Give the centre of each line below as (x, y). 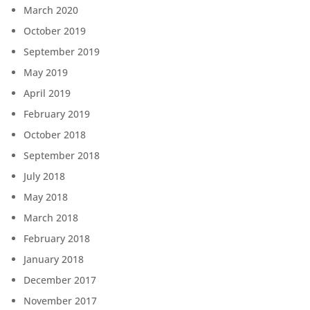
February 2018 (57, 239)
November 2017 (60, 301)
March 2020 (51, 10)
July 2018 (44, 176)
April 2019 (47, 93)
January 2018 (54, 259)
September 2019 (62, 52)
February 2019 (57, 114)
